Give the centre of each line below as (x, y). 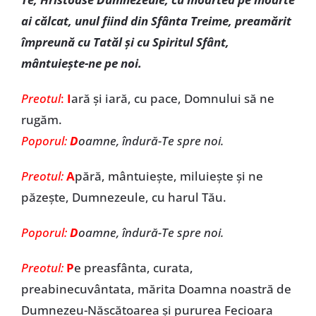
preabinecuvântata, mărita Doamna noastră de (156, 289)
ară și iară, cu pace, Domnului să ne (172, 98)
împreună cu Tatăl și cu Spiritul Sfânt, (125, 42)
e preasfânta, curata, (133, 268)
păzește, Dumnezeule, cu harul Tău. (123, 197)
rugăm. (41, 120)
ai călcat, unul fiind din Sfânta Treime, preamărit (156, 21)
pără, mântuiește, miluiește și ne (169, 176)
